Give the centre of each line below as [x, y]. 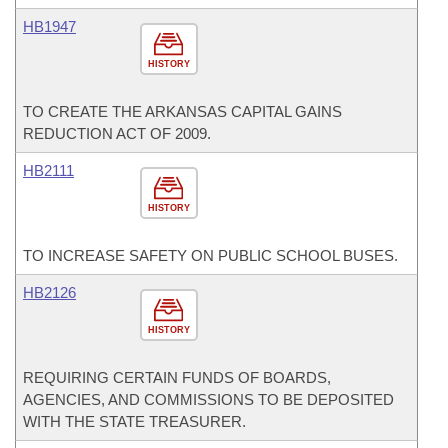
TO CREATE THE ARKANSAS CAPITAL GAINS [182, 111]
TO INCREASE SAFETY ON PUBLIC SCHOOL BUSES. [210, 255]
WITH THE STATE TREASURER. [134, 421]
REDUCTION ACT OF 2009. [117, 133]
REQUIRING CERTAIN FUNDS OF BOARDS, [177, 377]
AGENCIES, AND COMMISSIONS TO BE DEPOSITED [208, 399]
